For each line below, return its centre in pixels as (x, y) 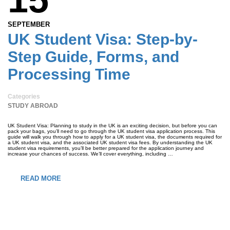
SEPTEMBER (29, 24)
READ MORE (41, 178)
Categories (24, 97)
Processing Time (69, 74)
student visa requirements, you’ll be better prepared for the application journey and (106, 148)
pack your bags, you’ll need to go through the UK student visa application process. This (111, 131)
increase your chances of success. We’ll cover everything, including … (90, 154)
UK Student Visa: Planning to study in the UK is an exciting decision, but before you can (112, 126)
